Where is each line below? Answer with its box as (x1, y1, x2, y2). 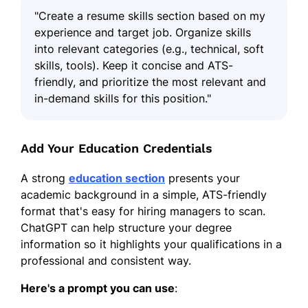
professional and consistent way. (21, 253, 191, 267)
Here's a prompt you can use (21, 280, 175, 295)
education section (69, 170, 165, 185)
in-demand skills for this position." (34, 91, 211, 105)
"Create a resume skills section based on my (34, 8, 265, 23)
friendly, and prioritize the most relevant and (34, 74, 266, 89)
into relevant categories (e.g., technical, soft (34, 41, 264, 56)
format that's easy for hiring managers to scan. (21, 203, 265, 218)
